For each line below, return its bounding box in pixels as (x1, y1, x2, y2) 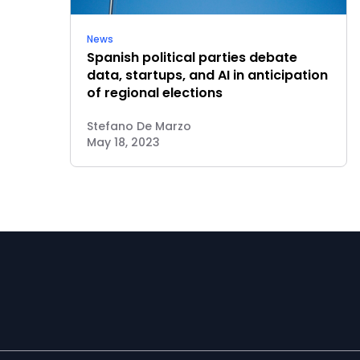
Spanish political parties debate (87, 48, 297, 67)
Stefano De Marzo (87, 118, 191, 134)
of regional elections (87, 84, 223, 102)
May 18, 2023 (87, 134, 160, 150)
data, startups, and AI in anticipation (87, 66, 328, 84)
